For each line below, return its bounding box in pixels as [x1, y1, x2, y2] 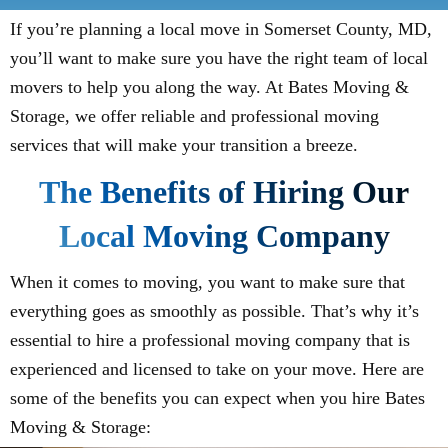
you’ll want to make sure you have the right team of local [10, 48, 428, 69]
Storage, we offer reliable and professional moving [10, 106, 379, 127]
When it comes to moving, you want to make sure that [10, 272, 405, 293]
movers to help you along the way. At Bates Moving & [10, 77, 409, 98]
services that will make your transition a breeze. [10, 135, 358, 156]
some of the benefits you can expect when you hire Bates [10, 388, 425, 409]
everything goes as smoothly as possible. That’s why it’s [10, 301, 419, 322]
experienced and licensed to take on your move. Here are [10, 359, 424, 380]
